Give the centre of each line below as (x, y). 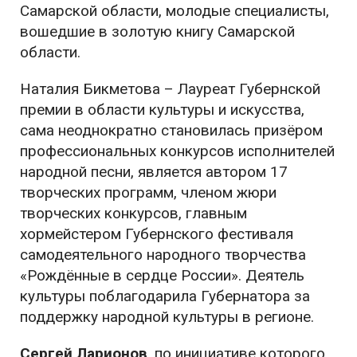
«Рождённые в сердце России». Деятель (162, 276)
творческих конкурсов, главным (133, 214)
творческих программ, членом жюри (148, 193)
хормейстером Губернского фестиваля (157, 234)
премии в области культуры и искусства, (162, 110)
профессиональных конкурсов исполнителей (177, 151)
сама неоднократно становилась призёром (171, 131)
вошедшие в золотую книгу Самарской (157, 32)
